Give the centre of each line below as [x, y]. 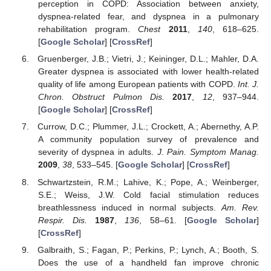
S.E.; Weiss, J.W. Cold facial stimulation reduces [148, 194]
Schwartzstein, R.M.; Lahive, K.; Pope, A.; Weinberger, [148, 182]
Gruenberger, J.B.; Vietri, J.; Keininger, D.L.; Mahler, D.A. [148, 59]
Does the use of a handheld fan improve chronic [148, 262]
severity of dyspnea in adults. [97, 152]
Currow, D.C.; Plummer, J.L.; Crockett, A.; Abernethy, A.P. [148, 127]
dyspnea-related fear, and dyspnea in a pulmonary [148, 17]
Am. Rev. [240, 207]
